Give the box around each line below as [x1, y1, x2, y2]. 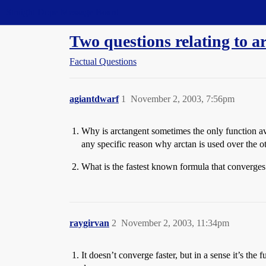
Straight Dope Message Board [6, 7, 119, 17]
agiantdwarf [69, 94, 119, 104]
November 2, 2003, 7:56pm [131, 94, 235, 104]
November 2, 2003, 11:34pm [121, 218, 229, 228]
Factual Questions [69, 56, 137, 66]
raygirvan [69, 218, 109, 228]
